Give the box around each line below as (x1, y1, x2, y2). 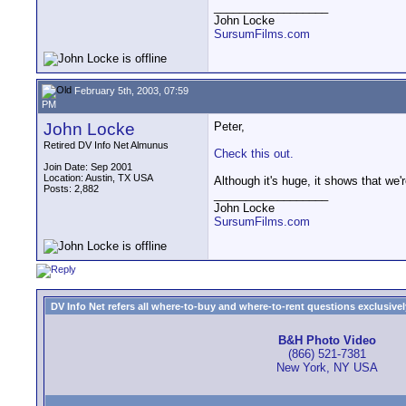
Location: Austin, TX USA (43, 172, 153, 183)
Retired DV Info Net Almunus (43, 140, 169, 150)
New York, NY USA (276, 361, 378, 375)
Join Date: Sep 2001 (43, 161, 132, 172)
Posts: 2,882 (43, 183, 99, 194)
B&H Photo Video (278, 333, 376, 348)
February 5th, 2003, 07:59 (72, 84, 188, 96)
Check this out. (214, 147, 294, 160)
